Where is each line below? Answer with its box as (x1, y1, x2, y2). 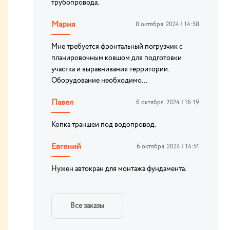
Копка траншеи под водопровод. (51, 120, 156, 130)
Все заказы (70, 201, 104, 211)
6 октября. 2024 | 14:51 (137, 142, 199, 151)
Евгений (51, 141, 81, 152)
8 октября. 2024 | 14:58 (136, 20, 199, 29)
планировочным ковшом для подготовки (51, 53, 182, 63)
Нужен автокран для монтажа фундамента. (51, 164, 186, 174)
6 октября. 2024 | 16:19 (136, 98, 199, 107)
